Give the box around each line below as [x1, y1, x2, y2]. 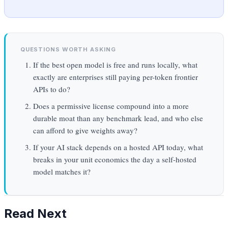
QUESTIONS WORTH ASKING [20, 45, 116, 53]
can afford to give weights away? [33, 125, 137, 136]
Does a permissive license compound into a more [33, 101, 189, 111]
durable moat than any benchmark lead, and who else [33, 113, 203, 124]
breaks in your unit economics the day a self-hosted [33, 154, 196, 165]
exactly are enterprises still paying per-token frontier [33, 71, 198, 82]
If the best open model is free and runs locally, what [33, 59, 197, 70]
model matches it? [33, 166, 91, 177]
